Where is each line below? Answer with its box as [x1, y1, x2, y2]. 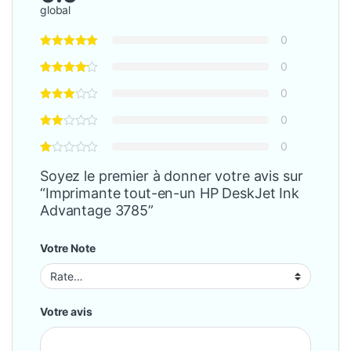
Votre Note [40, 241, 96, 255]
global [40, 3, 71, 17]
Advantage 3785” [40, 202, 154, 219]
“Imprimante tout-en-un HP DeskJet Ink [40, 185, 299, 202]
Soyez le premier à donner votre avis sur [40, 168, 303, 185]
